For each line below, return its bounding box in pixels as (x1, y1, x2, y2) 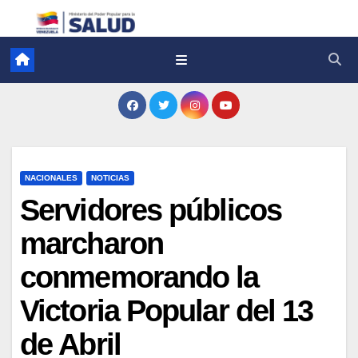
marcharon (20, 226, 163, 261)
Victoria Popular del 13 (20, 293, 313, 328)
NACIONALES (25, 173, 78, 182)
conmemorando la (20, 260, 259, 294)
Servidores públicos (20, 193, 281, 227)
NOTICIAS (91, 173, 129, 182)
